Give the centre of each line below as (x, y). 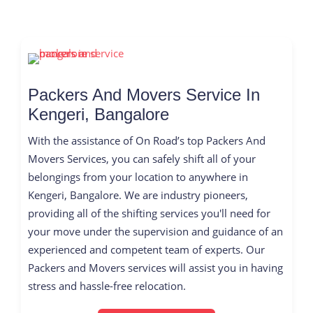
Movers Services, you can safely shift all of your (142, 158)
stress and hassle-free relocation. (107, 285)
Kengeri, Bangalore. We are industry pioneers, (138, 195)
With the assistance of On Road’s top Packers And (147, 140)
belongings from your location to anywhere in (138, 176)
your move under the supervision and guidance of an (155, 231)
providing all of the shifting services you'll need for (149, 213)
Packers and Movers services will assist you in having (155, 267)
